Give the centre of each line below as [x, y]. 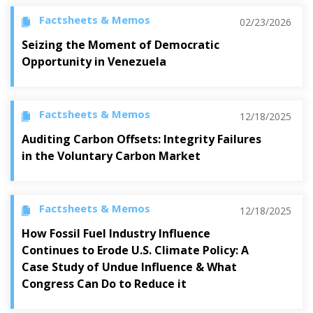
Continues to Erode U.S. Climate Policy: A [135, 250]
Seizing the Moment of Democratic [121, 44]
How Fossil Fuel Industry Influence [116, 233]
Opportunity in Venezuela [94, 61]
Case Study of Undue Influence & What [129, 267]
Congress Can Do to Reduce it [104, 283]
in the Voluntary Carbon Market [111, 155]
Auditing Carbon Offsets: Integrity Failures [141, 139]
